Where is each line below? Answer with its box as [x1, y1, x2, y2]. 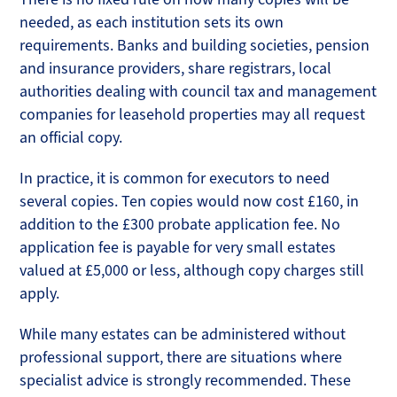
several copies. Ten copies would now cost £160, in [19, 191, 360, 212]
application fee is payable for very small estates [19, 237, 337, 258]
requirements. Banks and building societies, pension [19, 35, 370, 56]
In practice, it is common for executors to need [19, 168, 331, 189]
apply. [19, 284, 60, 304]
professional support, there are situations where [19, 347, 343, 368]
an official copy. [19, 128, 123, 148]
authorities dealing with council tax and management [19, 82, 378, 102]
